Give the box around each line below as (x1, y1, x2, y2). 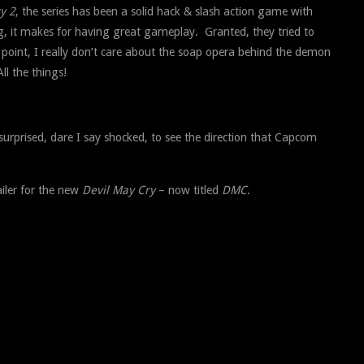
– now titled (155, 183, 222, 197)
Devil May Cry (82, 183, 155, 197)
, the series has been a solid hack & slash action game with (15, 4, 313, 18)
